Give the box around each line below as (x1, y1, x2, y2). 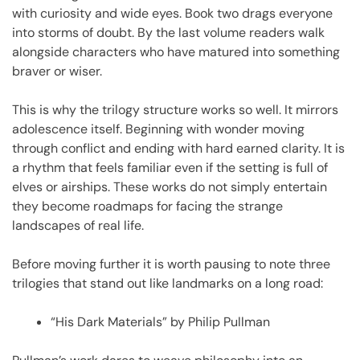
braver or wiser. (12, 62, 102, 80)
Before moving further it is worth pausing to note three (12, 255, 330, 272)
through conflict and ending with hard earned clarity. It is (12, 139, 345, 157)
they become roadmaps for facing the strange (12, 197, 283, 215)
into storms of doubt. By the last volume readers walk (12, 23, 325, 41)
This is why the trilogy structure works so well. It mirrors (12, 100, 338, 118)
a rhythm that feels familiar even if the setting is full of (12, 158, 328, 176)
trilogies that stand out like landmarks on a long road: (12, 274, 323, 292)
